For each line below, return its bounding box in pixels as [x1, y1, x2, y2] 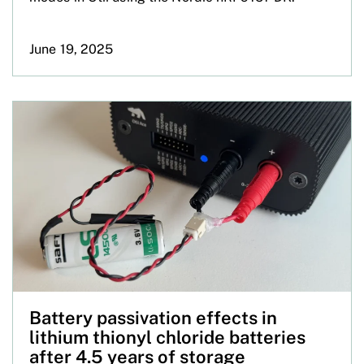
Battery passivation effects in [29, 306, 277, 328]
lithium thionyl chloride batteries [29, 326, 305, 348]
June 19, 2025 [29, 41, 114, 57]
